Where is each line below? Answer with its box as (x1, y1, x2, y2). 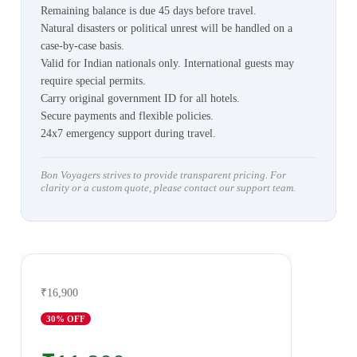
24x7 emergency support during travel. (40, 127, 216, 140)
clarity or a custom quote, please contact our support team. (40, 182, 296, 194)
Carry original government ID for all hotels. (40, 92, 240, 105)
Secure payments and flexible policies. (40, 110, 214, 123)
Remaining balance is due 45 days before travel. (40, 5, 257, 18)
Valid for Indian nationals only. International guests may (40, 57, 294, 70)
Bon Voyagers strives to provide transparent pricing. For (40, 169, 286, 182)
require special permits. (40, 75, 146, 88)
